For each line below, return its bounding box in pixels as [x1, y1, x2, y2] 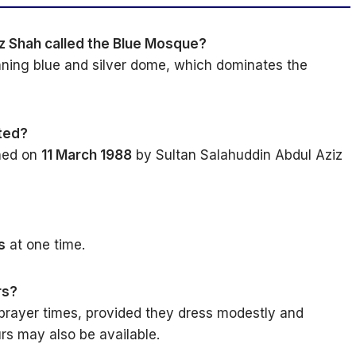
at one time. [6, 237, 85, 253]
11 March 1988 [41, 147, 132, 164]
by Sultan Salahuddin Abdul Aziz [132, 147, 342, 164]
